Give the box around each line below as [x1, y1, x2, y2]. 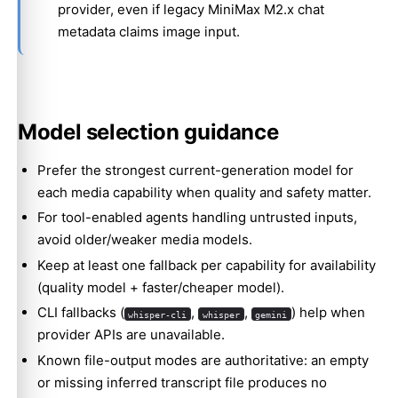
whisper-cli [128, 308, 187, 320]
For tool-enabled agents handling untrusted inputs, [36, 209, 357, 227]
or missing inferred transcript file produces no [36, 374, 327, 392]
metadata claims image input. [58, 23, 240, 41]
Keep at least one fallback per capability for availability [36, 256, 376, 274]
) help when [291, 304, 366, 322]
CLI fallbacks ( [36, 304, 124, 322]
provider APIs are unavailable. [36, 326, 225, 344]
